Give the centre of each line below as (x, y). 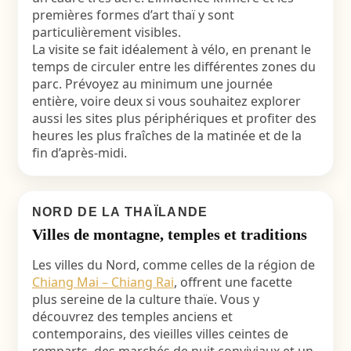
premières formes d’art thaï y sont (133, 15)
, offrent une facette (233, 282)
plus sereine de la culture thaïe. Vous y (145, 299)
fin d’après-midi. (79, 153)
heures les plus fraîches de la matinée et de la (166, 136)
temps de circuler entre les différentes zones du (174, 67)
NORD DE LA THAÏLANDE (120, 212)
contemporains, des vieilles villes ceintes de (160, 334)
